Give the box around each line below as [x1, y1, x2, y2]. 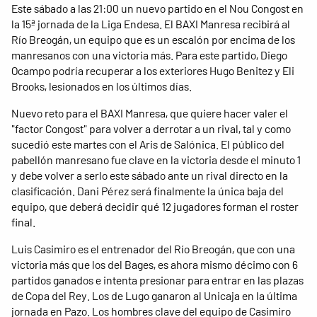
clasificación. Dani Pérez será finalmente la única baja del [11, 183, 284, 197]
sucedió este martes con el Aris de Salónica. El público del [11, 137, 284, 151]
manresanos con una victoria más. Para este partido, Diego [11, 47, 287, 62]
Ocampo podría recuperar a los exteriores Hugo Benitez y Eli [11, 63, 294, 77]
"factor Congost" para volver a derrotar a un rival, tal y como [11, 121, 291, 135]
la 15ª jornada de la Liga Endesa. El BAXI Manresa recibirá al [11, 16, 290, 30]
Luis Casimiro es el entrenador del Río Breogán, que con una [11, 241, 295, 255]
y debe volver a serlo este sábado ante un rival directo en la [11, 168, 288, 182]
